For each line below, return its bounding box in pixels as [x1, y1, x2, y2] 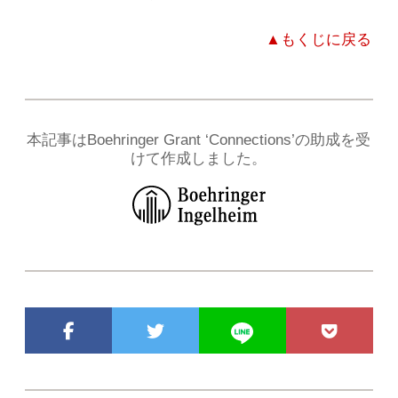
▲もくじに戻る [265, 31, 371, 49]
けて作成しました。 [131, 149, 267, 167]
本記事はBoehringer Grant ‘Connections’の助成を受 [27, 131, 371, 148]
